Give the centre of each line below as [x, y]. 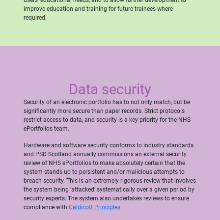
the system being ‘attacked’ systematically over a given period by [109, 189]
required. [35, 17]
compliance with [46, 207]
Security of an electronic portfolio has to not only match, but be [107, 102]
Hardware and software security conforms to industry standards [109, 145]
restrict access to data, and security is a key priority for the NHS [107, 120]
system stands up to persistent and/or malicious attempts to [104, 172]
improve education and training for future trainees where [98, 9]
